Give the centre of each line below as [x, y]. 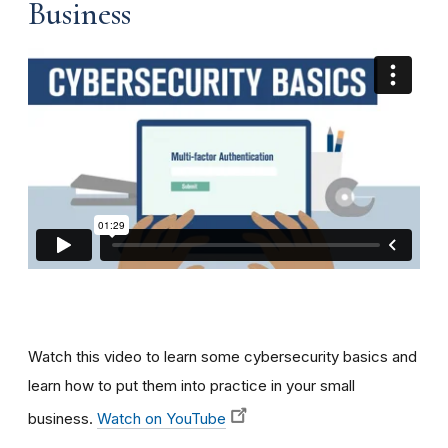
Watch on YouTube [161, 418]
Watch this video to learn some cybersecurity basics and [222, 356]
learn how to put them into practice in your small [191, 385]
